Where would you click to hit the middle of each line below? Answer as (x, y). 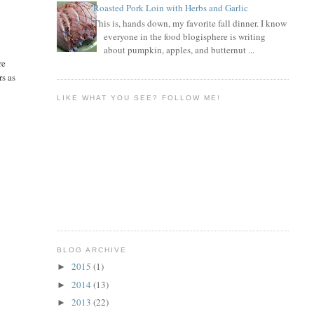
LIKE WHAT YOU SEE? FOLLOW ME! (139, 98)
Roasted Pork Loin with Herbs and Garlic (170, 8)
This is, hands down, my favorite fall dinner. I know (190, 23)
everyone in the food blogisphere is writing (184, 36)
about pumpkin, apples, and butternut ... (179, 49)
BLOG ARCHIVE (91, 250)
